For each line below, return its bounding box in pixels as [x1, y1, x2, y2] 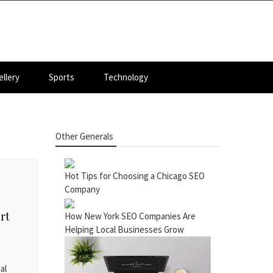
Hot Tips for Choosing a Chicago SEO [65, 170, 205, 182]
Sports [49, 71, 74, 83]
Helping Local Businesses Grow [65, 224, 184, 235]
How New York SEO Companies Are [65, 210, 196, 222]
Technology [104, 71, 148, 83]
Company [65, 183, 100, 195]
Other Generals [55, 130, 113, 142]
